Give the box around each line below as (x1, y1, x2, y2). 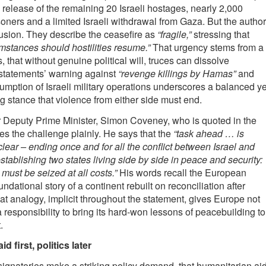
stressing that (191, 27, 249, 42)
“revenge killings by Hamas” (118, 66, 236, 81)
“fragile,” (157, 27, 191, 42)
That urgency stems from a (150, 40, 264, 55)
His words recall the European (116, 165, 246, 179)
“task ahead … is (170, 126, 244, 140)
